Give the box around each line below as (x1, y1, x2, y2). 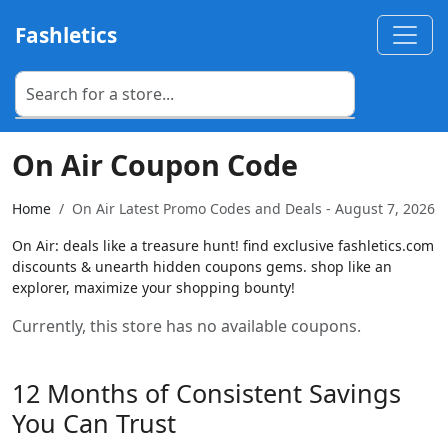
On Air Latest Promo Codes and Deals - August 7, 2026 (72, 199, 435, 218)
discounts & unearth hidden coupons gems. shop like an (12, 257, 392, 276)
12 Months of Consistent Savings (12, 376, 401, 410)
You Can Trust (12, 406, 176, 440)
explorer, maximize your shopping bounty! (12, 278, 295, 297)
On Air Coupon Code (12, 145, 298, 184)
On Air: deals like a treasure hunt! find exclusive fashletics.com (12, 236, 434, 255)
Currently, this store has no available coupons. (12, 315, 361, 337)
